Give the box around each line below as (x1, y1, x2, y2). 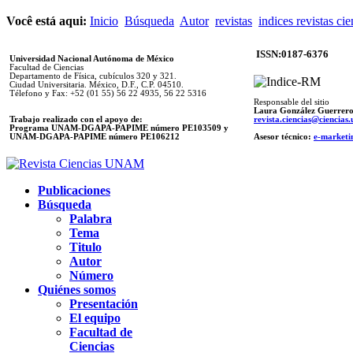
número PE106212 (109, 132, 180, 141)
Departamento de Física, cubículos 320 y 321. (9, 71, 176, 80)
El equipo (69, 310, 121, 325)
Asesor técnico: (254, 132, 314, 141)
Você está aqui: (6, 13, 90, 28)
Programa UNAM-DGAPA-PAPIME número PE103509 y (9, 123, 229, 132)
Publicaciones (38, 183, 110, 197)
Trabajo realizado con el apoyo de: (9, 114, 143, 124)
